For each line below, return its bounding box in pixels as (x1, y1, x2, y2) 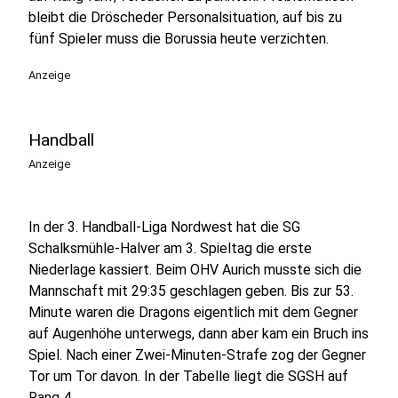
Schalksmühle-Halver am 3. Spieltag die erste (28, 240, 312, 257)
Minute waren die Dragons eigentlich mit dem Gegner (28, 304, 358, 321)
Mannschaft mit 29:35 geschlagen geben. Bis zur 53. (28, 283, 354, 299)
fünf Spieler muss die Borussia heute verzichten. (28, 30, 329, 47)
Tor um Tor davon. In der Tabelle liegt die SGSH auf (28, 368, 348, 385)
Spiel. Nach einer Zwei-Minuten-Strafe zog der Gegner (28, 346, 366, 363)
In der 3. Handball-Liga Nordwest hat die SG (28, 219, 300, 235)
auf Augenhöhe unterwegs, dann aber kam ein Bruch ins (28, 325, 369, 342)
